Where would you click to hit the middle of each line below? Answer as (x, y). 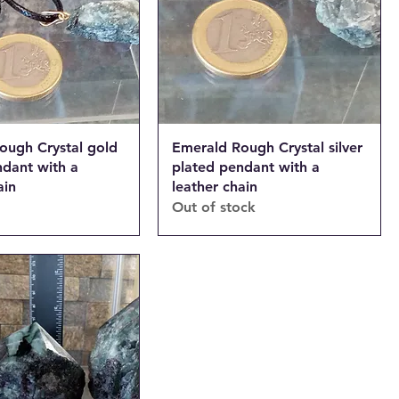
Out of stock (214, 207)
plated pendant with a (246, 167)
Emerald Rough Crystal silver (267, 147)
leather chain (215, 186)
